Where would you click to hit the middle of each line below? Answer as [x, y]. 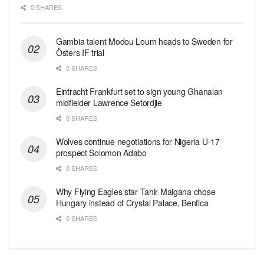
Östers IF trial [80, 52]
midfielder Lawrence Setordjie [109, 102]
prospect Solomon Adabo [101, 152]
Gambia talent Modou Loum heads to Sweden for [144, 41]
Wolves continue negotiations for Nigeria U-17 [138, 141]
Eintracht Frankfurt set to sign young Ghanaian [140, 91]
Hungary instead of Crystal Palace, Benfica [132, 202]
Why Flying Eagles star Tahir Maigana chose [136, 191]
